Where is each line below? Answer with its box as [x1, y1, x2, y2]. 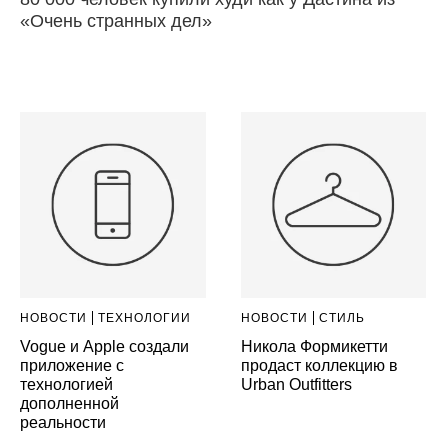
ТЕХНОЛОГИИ [98, 311, 191, 326]
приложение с [20, 357, 124, 375]
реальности [20, 414, 106, 432]
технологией [20, 376, 113, 394]
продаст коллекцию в [240, 357, 398, 375]
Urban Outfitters [240, 376, 352, 394]
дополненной [20, 395, 119, 413]
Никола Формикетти [240, 338, 388, 356]
